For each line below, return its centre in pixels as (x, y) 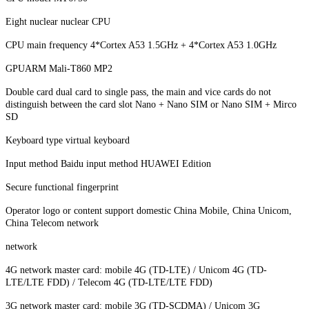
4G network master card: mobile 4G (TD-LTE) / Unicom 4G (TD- (136, 270)
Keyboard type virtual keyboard (68, 140)
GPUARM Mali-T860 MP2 (59, 68)
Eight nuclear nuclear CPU (58, 21)
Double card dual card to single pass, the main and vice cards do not (138, 92)
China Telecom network (52, 223)
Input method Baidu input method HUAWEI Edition (108, 163)
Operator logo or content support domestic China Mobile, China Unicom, (149, 210)
